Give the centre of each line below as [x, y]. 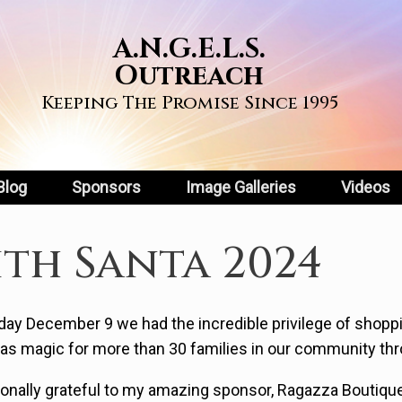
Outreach [190, 76]
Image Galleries [241, 187]
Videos [366, 187]
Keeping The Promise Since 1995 [189, 103]
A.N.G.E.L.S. [190, 49]
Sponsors [106, 187]
